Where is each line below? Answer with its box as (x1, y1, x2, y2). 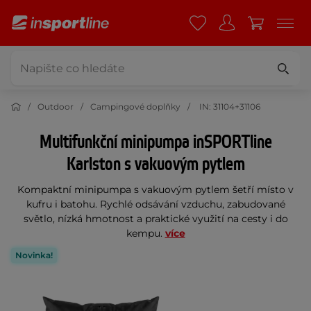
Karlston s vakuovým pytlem (66, 153, 245, 176)
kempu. (126, 227, 165, 239)
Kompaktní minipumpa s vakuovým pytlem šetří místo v (17, 183, 294, 196)
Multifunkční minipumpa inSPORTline (39, 131, 272, 154)
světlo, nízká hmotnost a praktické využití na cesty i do (23, 212, 288, 225)
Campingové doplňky (90, 101, 180, 112)
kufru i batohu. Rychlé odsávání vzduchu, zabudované (26, 198, 285, 210)
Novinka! (15, 250, 53, 260)
